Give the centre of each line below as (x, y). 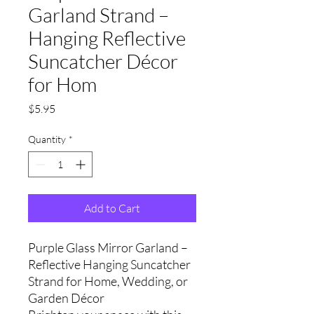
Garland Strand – (98, 15)
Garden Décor (66, 298)
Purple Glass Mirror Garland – (108, 247)
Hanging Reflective (107, 38)
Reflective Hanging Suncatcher (109, 264)
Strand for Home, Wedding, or (108, 281)
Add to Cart (112, 208)
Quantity (47, 139)
